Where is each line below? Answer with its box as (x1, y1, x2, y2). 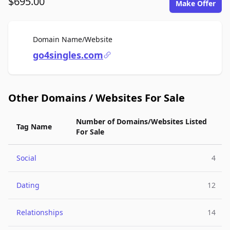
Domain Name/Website (33, 34, 112, 44)
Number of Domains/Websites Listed (76, 117, 207, 126)
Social (16, 153, 36, 163)
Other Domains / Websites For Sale (8, 91, 185, 105)
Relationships (16, 207, 63, 217)
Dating (16, 180, 40, 190)
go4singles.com (33, 49, 103, 61)
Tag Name (16, 122, 52, 131)
